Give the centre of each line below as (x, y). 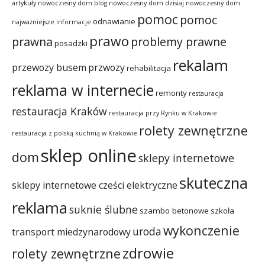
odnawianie (114, 21)
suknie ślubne (104, 209)
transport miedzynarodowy (71, 232)
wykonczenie (201, 230)
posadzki (71, 43)
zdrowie (148, 253)
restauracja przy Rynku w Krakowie (163, 113)
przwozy (106, 67)
